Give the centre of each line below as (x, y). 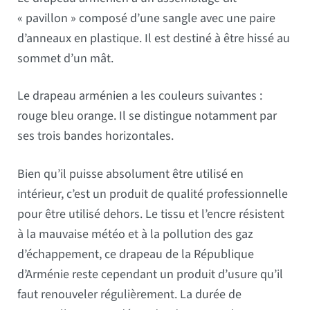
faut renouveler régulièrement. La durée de (130, 294)
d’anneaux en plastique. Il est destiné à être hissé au (154, 38)
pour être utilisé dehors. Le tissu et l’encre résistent (151, 214)
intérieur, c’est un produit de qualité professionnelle (153, 194)
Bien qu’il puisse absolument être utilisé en (131, 174)
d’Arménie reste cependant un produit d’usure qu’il (151, 274)
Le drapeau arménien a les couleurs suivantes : (140, 96)
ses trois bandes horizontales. (96, 136)
